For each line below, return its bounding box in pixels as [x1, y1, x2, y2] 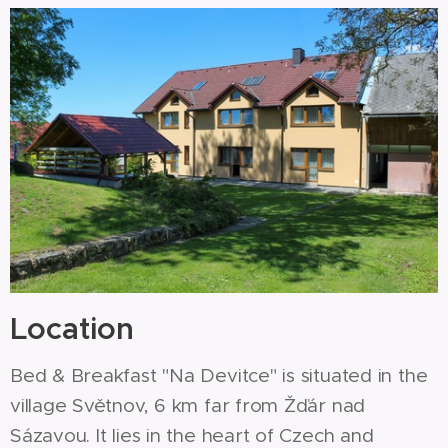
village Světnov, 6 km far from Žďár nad [10, 393, 366, 417]
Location [10, 309, 134, 348]
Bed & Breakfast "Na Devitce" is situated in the [10, 363, 428, 387]
